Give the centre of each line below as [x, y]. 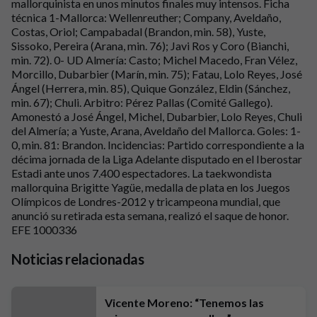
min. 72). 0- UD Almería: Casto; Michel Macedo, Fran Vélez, [154, 60]
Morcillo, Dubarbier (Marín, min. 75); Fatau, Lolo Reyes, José [157, 74]
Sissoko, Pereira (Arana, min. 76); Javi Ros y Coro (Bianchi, [150, 46]
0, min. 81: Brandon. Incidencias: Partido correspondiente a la [158, 145]
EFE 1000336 [44, 230]
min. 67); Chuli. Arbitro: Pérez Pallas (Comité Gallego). [142, 102]
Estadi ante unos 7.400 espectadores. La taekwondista [142, 173]
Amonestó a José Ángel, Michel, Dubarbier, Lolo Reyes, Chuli [157, 116]
